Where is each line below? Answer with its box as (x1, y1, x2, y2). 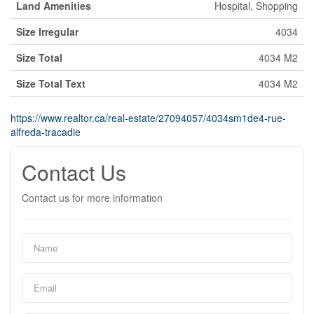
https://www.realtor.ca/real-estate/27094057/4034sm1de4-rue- (11, 110, 286, 125)
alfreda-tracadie (11, 124, 81, 139)
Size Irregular (16, 24, 78, 39)
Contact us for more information (22, 190, 163, 205)
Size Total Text (16, 76, 86, 90)
